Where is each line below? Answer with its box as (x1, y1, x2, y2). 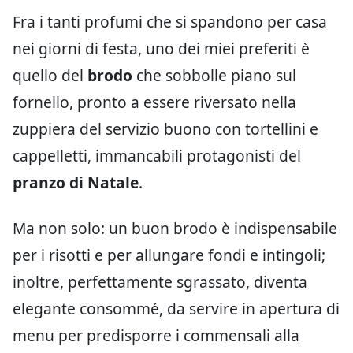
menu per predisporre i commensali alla (13, 324, 299, 346)
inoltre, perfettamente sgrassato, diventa (13, 270, 307, 292)
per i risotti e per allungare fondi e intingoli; (13, 243, 325, 266)
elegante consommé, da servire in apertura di (13, 297, 340, 319)
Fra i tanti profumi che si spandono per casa (13, 10, 327, 32)
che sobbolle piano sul (132, 64, 296, 86)
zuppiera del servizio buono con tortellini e (13, 117, 318, 139)
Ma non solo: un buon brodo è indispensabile (13, 217, 337, 239)
